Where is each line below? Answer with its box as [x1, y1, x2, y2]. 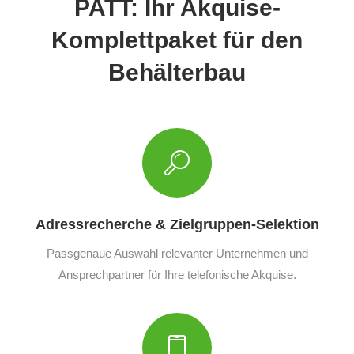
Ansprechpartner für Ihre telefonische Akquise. [58, 267, 296, 281]
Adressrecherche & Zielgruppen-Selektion [35, 216, 319, 232]
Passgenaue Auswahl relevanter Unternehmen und [46, 246, 308, 260]
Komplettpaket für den [51, 26, 303, 53]
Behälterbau [108, 58, 246, 85]
